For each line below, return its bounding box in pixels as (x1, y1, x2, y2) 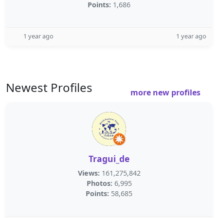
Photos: (86, 179, 112, 188)
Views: (77, 168, 100, 178)
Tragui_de (89, 153, 129, 164)
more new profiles (130, 87, 202, 98)
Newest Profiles (6, 79, 92, 95)
